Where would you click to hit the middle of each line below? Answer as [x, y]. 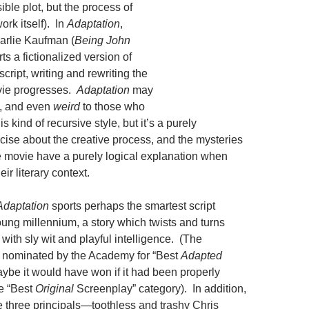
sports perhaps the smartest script [132, 206]
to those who [112, 107]
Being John [102, 40]
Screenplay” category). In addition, [161, 289]
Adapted [201, 256]
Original [56, 289]
